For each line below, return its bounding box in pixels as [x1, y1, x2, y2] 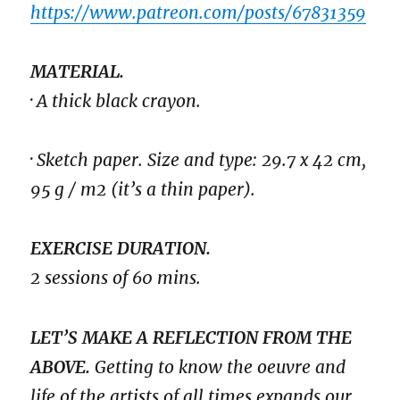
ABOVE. [30, 355, 96, 378]
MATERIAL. [30, 60, 125, 82]
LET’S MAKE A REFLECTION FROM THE [30, 326, 353, 348]
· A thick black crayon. [30, 89, 202, 112]
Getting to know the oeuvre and [95, 355, 346, 378]
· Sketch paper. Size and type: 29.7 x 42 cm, [30, 149, 367, 171]
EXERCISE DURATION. [30, 237, 212, 260]
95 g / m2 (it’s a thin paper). [30, 179, 256, 201]
